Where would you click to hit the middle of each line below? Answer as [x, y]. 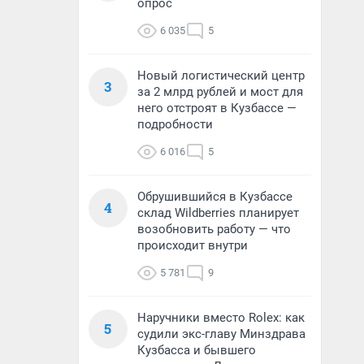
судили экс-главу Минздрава [221, 334]
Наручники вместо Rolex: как [221, 318]
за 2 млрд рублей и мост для [220, 92]
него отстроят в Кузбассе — [217, 108]
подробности [175, 124]
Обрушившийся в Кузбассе [215, 197]
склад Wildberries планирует [218, 213]
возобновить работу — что [214, 229]
